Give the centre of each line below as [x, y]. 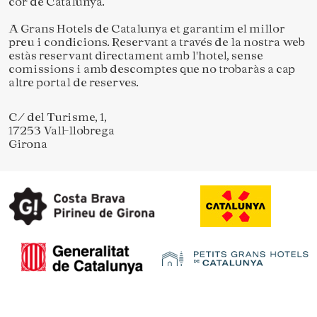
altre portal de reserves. [74, 82]
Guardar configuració [103, 237]
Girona [28, 144]
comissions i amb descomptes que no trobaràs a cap [152, 69]
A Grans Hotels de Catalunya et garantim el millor [147, 28]
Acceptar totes [215, 237]
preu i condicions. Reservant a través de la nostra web [157, 42]
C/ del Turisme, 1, [58, 117]
